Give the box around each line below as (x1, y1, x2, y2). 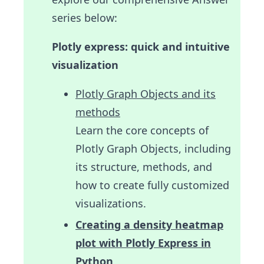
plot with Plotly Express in (75, 235, 211, 250)
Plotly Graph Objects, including (75, 141, 231, 156)
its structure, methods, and (75, 159, 212, 174)
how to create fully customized (75, 177, 229, 192)
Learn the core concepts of (75, 123, 209, 137)
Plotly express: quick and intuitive (52, 39, 230, 54)
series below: (52, 10, 117, 25)
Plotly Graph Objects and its (75, 86, 216, 101)
